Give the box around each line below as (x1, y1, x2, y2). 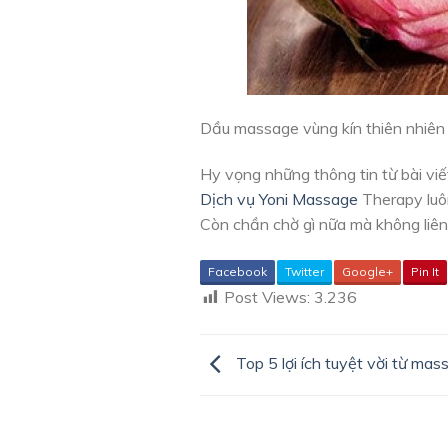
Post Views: (223, 286, 310, 307)
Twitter (284, 263, 324, 279)
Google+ (341, 263, 393, 279)
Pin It (410, 263, 439, 279)
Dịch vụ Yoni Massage (199, 188, 358, 209)
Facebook (207, 263, 267, 279)
